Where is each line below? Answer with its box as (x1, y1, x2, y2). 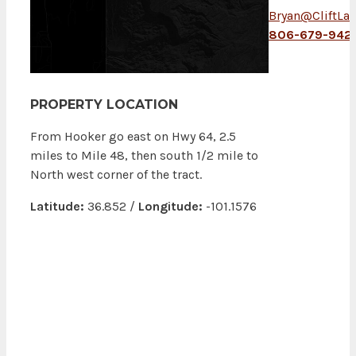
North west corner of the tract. (30, 167, 202, 183)
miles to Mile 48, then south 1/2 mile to (30, 148, 258, 164)
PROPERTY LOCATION (30, 97, 178, 113)
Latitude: (30, 199, 84, 215)
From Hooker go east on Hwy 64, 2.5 (30, 129, 236, 145)
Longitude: (138, 199, 203, 215)
